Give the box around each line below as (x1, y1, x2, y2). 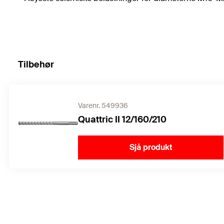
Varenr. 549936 (78, 101, 128, 110)
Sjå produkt (129, 142, 172, 153)
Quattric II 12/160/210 (78, 113, 166, 126)
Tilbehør (18, 58, 54, 71)
